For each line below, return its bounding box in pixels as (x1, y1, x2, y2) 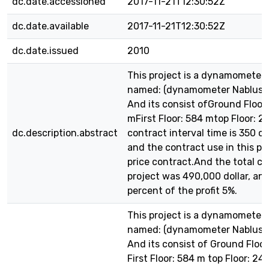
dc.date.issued (12, 45, 79, 56)
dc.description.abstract (12, 127, 118, 139)
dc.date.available (12, 20, 89, 32)
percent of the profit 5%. (127, 185, 237, 196)
